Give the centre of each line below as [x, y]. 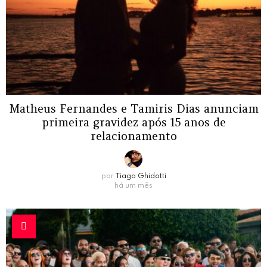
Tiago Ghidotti [141, 176]
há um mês [133, 186]
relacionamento [133, 136]
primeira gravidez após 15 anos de [133, 122]
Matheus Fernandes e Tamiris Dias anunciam [133, 108]
